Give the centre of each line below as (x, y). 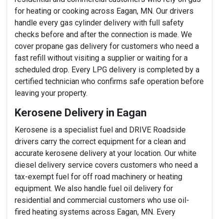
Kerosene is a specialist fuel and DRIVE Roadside (100, 130)
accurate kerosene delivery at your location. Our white (106, 153)
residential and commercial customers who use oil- (102, 200)
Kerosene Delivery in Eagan (81, 112)
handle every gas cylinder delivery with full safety (99, 22)
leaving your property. (51, 93)
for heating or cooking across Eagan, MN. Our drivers (104, 11)
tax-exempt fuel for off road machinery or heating (99, 176)
